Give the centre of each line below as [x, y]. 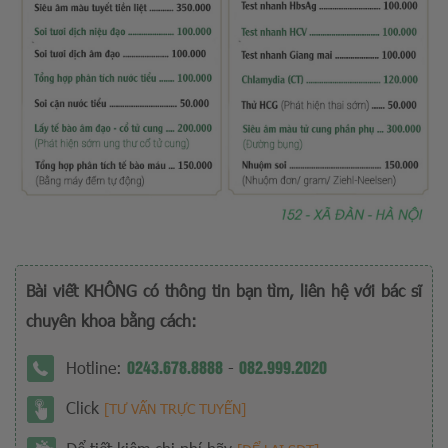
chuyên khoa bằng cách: [111, 321]
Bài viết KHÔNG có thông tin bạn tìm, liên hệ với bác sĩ [224, 291]
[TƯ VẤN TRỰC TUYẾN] [175, 409]
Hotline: [96, 368]
